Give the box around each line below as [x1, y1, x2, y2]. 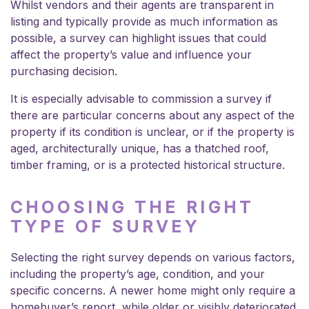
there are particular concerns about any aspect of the [10, 108, 295, 122]
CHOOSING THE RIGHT [10, 197, 254, 217]
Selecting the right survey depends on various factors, [10, 250, 295, 264]
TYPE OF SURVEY [10, 216, 200, 237]
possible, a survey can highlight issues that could [10, 30, 266, 45]
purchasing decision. [10, 63, 121, 78]
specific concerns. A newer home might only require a [10, 283, 295, 297]
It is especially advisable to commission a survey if [10, 91, 272, 106]
